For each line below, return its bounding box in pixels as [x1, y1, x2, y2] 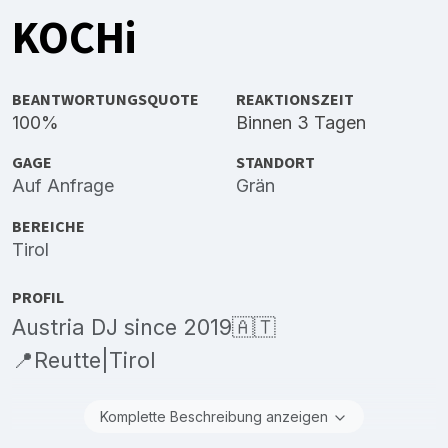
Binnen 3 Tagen [236, 112, 366, 134]
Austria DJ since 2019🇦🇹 [12, 313, 276, 340]
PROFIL [12, 285, 64, 309]
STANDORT [236, 151, 315, 175]
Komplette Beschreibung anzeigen [100, 407, 328, 425]
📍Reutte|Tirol [12, 346, 156, 373]
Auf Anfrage [12, 175, 114, 197]
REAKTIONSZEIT [236, 88, 354, 112]
